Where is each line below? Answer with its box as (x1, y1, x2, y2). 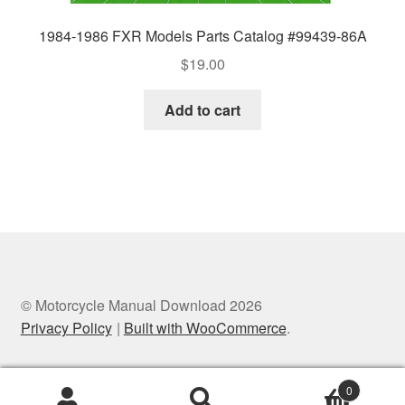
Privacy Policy (20, 316, 112, 338)
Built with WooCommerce (123, 316, 287, 338)
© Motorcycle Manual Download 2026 (20, 294, 262, 316)
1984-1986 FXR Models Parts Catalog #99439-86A (38, 25, 367, 47)
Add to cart (165, 99, 240, 120)
